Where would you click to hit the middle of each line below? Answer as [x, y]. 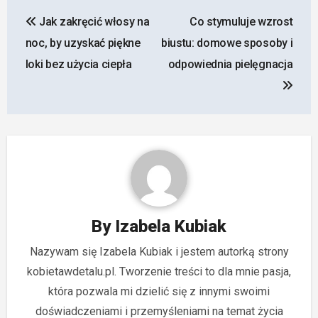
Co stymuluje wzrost [241, 22]
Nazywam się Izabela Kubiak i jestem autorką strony [159, 252]
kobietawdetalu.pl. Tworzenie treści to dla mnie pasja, [159, 272]
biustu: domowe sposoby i [227, 43]
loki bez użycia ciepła [78, 65]
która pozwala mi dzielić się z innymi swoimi [159, 292]
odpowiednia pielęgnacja [230, 65]
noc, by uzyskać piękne [83, 43]
